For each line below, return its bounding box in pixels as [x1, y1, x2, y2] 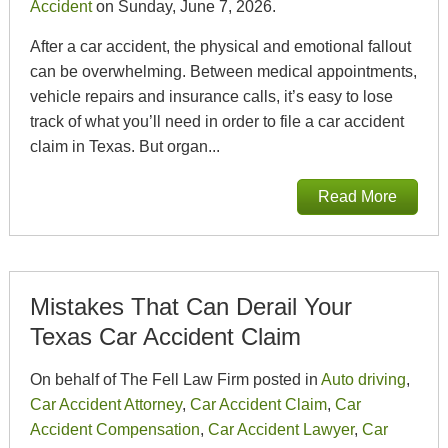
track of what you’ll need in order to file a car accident [29, 113, 404, 130]
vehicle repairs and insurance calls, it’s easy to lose [29, 88, 393, 105]
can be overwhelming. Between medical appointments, [29, 63, 417, 80]
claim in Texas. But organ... [29, 138, 220, 155]
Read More [318, 188, 398, 205]
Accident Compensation [29, 421, 200, 438]
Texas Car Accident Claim [29, 323, 301, 350]
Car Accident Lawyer [207, 421, 354, 438]
